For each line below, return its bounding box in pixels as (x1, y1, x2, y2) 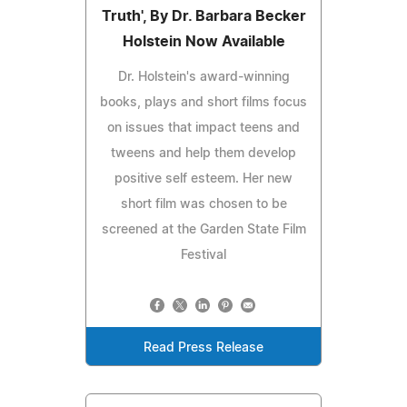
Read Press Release (144, 341, 263, 354)
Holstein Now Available (122, 34, 285, 49)
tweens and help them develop (111, 146, 296, 160)
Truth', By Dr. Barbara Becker (101, 8, 306, 24)
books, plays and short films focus (100, 95, 307, 109)
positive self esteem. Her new (114, 172, 293, 185)
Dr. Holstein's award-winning (117, 70, 290, 84)
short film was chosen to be (120, 197, 287, 211)
